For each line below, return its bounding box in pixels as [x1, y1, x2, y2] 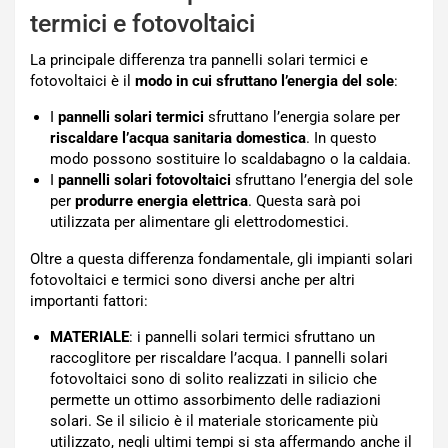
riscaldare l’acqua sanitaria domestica [50, 129, 306, 147]
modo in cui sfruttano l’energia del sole [135, 72, 394, 90]
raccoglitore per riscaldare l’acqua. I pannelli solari [50, 349, 388, 367]
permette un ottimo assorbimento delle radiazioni [50, 391, 381, 409]
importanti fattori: [30, 292, 148, 310]
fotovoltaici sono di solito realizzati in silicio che [50, 370, 377, 388]
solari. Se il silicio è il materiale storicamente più [50, 412, 378, 430]
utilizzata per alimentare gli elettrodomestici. [50, 213, 349, 231]
